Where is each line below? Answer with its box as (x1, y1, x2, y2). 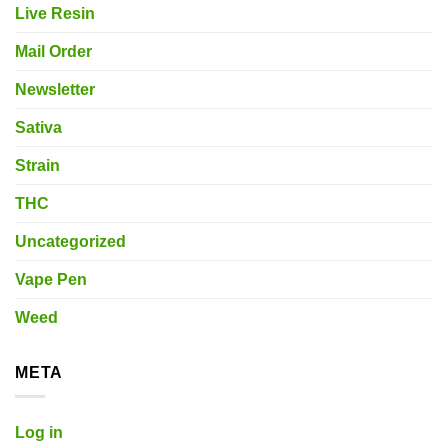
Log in (15, 424, 63, 442)
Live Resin (15, 4, 95, 22)
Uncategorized (15, 232, 126, 250)
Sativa (15, 118, 62, 136)
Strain (15, 156, 60, 174)
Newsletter (15, 80, 95, 98)
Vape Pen (15, 270, 87, 288)
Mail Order (15, 42, 92, 60)
